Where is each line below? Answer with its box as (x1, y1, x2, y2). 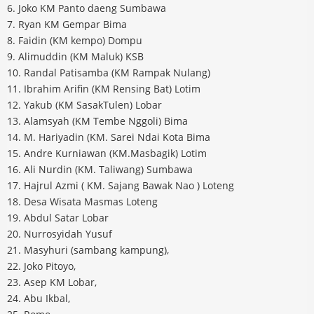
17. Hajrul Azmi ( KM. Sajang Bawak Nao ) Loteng (7, 179, 234, 193)
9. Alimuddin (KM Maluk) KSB (7, 50, 144, 64)
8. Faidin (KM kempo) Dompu (7, 34, 142, 48)
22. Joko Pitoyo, (7, 259, 76, 273)
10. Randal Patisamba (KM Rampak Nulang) (7, 66, 210, 80)
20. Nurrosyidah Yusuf (7, 227, 112, 241)
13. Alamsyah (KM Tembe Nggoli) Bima (7, 114, 188, 128)
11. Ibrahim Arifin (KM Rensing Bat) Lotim (7, 82, 200, 96)
